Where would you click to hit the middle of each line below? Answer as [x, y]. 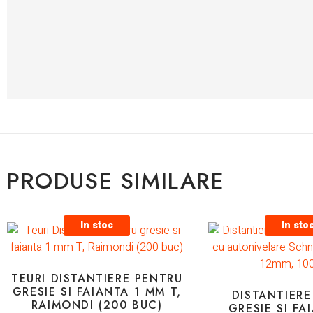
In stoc [97, 225]
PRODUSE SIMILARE [116, 181]
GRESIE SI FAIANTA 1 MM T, [97, 291]
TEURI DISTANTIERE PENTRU [97, 278]
